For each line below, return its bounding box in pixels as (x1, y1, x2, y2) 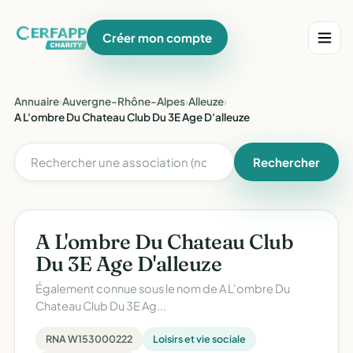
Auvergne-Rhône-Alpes (62, 95, 185, 108)
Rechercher (253, 154, 320, 169)
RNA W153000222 (46, 333, 132, 345)
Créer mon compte (102, 30, 213, 45)
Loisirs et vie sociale (153, 333, 246, 345)
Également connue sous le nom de (35, 281, 219, 295)
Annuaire (14, 95, 59, 108)
